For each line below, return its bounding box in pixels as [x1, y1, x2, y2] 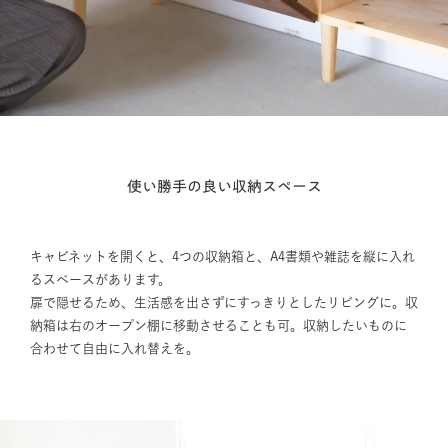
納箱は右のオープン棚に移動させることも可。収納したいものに [29, 319, 407, 332]
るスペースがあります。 [29, 273, 171, 286]
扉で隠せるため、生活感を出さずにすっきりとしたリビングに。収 [29, 296, 418, 309]
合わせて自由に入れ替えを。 [29, 342, 199, 355]
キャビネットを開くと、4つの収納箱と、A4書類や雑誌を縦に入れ [29, 250, 415, 263]
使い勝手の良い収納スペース [126, 179, 322, 194]
